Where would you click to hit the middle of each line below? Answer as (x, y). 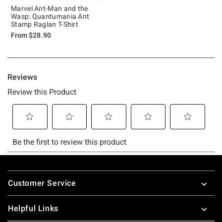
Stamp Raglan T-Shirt (45, 24)
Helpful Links (33, 208)
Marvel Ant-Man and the (50, 8)
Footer (20, 171)
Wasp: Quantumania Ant (50, 16)
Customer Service (42, 183)
